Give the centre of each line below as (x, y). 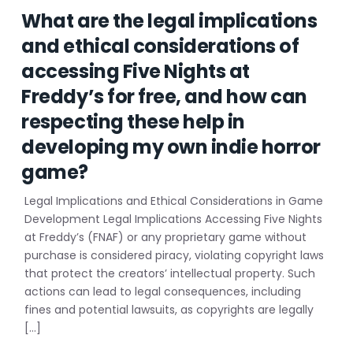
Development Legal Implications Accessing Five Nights (174, 219)
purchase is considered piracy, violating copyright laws (175, 255)
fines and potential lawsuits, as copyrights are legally (169, 310)
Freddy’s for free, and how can (165, 97)
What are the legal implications (169, 21)
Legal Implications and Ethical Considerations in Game (174, 201)
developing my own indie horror (171, 147)
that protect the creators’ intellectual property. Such (170, 273)
